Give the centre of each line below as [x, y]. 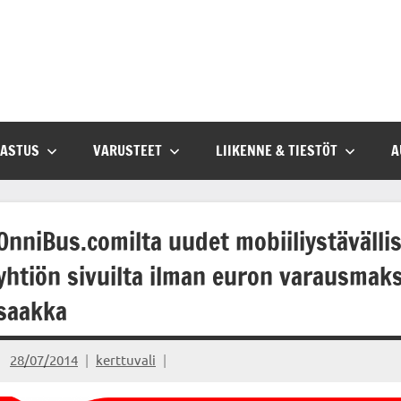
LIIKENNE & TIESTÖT [277, 151]
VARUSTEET [128, 151]
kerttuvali [126, 360]
